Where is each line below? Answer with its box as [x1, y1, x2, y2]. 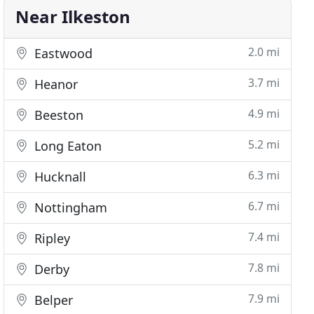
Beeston [31, 107, 84, 123]
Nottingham [31, 199, 108, 216]
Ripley [31, 230, 71, 247]
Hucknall [31, 168, 87, 185]
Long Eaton [31, 137, 102, 154]
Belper [31, 292, 74, 308]
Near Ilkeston [15, 5, 131, 28]
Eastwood [31, 45, 93, 62]
